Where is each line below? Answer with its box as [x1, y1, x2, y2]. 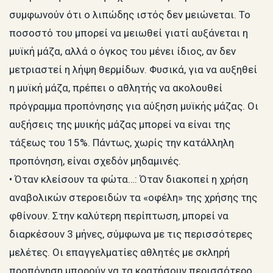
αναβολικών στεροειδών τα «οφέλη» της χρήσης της [9, 191, 257, 204]
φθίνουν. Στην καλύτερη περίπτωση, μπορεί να [9, 210, 229, 222]
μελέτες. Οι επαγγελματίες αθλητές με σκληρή [9, 246, 230, 259]
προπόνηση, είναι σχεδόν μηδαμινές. [9, 155, 181, 168]
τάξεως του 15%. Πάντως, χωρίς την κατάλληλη [9, 136, 234, 149]
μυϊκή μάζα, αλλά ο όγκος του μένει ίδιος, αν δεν [9, 45, 236, 58]
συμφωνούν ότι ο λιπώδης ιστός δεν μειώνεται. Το [9, 9, 250, 21]
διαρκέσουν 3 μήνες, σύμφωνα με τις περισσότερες [9, 228, 252, 241]
